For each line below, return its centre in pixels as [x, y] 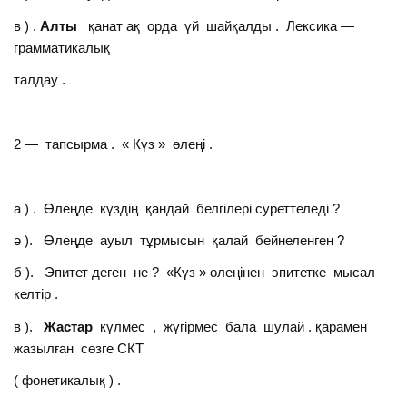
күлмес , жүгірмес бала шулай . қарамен [234, 326]
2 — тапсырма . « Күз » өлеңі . [114, 144]
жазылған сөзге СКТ [79, 348]
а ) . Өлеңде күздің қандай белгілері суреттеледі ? [177, 208]
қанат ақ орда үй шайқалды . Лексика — [220, 25]
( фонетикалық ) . [68, 381]
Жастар [70, 326]
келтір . [36, 294]
